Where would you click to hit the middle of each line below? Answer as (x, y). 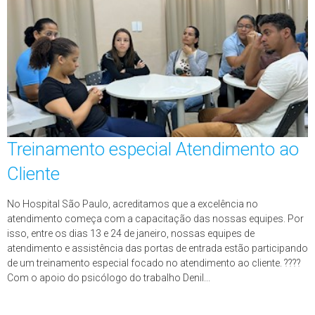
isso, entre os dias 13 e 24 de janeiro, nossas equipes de (131, 233)
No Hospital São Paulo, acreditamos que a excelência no (133, 204)
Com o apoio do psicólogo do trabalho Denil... (109, 278)
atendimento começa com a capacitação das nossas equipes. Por (155, 219)
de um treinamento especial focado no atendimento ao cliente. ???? (154, 263)
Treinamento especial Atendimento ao (153, 149)
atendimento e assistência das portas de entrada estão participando (157, 248)
